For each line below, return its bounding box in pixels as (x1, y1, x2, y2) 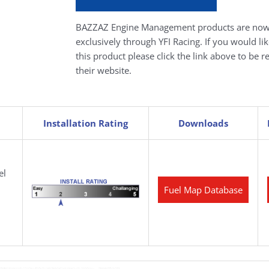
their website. (75, 64, 131, 77)
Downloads (178, 117, 228, 130)
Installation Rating (43, 117, 128, 130)
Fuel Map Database (164, 184, 243, 196)
